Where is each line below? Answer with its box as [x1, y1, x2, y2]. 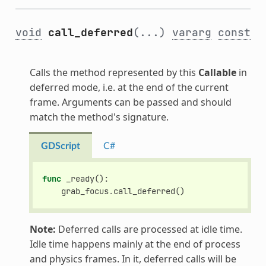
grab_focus [61, 185, 109, 197]
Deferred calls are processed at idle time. [55, 223, 242, 236]
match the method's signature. [29, 110, 169, 123]
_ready [66, 173, 95, 184]
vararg [172, 25, 211, 39]
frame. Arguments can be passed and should [29, 95, 232, 109]
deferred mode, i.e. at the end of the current [29, 80, 229, 94]
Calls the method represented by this [29, 65, 198, 79]
